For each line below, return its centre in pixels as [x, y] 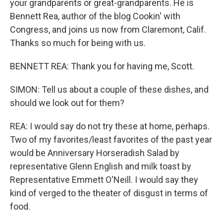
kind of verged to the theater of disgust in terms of [109, 193]
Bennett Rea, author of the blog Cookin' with [95, 16]
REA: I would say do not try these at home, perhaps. [110, 126]
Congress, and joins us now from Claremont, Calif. [108, 29]
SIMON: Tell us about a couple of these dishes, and [109, 89]
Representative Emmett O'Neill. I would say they [104, 179]
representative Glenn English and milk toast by [101, 166]
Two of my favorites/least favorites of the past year [111, 139]
